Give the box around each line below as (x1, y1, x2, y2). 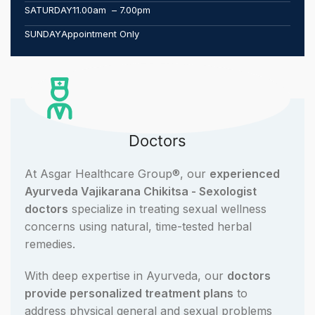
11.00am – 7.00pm (72, 4, 151, 16)
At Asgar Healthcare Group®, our (25, 167, 210, 181)
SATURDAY (25, 4, 73, 16)
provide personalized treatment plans (25, 286, 234, 301)
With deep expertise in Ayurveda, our (25, 269, 228, 283)
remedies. (25, 237, 76, 252)
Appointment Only (61, 28, 140, 40)
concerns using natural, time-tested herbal (25, 219, 252, 234)
